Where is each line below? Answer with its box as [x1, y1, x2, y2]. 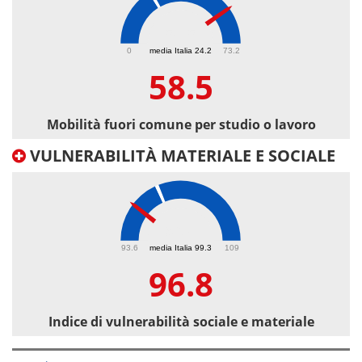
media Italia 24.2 [149, 45, 212, 55]
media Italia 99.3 [149, 242, 212, 252]
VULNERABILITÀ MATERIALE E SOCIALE [26, 145, 335, 167]
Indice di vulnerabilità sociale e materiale [48, 313, 314, 331]
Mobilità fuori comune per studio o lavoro [46, 116, 316, 134]
